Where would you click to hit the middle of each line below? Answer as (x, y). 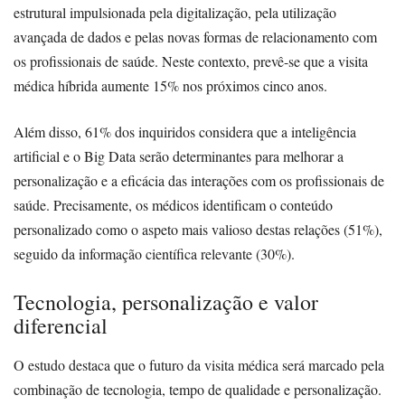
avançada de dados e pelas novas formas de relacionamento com (195, 36)
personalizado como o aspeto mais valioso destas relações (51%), (198, 229)
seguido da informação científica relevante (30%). (154, 253)
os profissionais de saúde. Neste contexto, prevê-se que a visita (191, 61)
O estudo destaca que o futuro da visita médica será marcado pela (199, 364)
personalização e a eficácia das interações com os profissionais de (199, 180)
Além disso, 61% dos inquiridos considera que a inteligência (185, 131)
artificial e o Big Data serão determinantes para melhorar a (179, 155)
